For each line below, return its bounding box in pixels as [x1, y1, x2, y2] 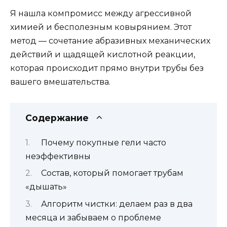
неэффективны [25, 151, 91, 161]
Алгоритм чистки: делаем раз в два [41, 199, 193, 209]
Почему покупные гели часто [41, 137, 166, 147]
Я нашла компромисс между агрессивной [10, 9, 192, 19]
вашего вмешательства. [10, 77, 110, 87]
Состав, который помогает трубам [41, 168, 183, 178]
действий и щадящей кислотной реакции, [10, 50, 195, 60]
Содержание [25, 112, 89, 123]
